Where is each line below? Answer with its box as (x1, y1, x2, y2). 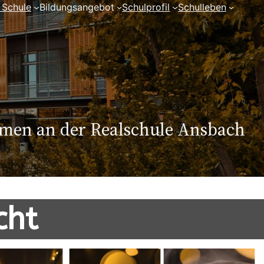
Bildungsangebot (39, 1, 114, 13)
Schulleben (177, 1, 226, 13)
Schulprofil (122, 1, 170, 13)
